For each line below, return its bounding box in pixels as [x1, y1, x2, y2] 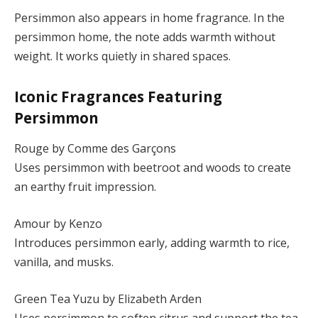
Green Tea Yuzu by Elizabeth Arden [14, 290, 202, 307]
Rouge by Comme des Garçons [14, 141, 176, 157]
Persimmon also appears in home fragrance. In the [14, 10, 285, 26]
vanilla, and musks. [14, 254, 114, 270]
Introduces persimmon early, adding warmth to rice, [14, 235, 290, 251]
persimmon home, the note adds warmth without [14, 29, 275, 45]
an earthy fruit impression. [14, 179, 156, 195]
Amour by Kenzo [14, 216, 102, 232]
